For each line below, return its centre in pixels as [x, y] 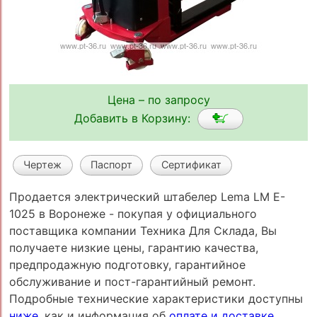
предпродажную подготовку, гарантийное [127, 264]
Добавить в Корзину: [136, 118]
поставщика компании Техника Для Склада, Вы [143, 230]
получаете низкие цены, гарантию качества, [133, 247]
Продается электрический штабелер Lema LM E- [147, 196]
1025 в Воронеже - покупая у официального [133, 213]
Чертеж [43, 165]
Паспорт [111, 165]
